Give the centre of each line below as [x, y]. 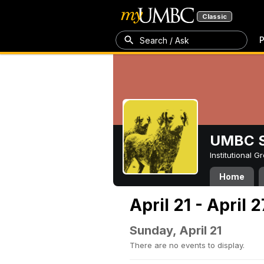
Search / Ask [164, 40]
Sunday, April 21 [176, 230]
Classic [214, 16]
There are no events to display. [187, 245]
